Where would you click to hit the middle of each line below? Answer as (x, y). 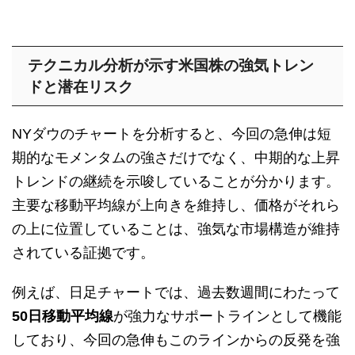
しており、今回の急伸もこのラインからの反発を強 (176, 340)
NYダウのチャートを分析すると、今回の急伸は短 (172, 134)
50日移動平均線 (63, 317)
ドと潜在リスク (80, 87)
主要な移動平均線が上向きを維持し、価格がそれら (176, 206)
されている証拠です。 (83, 253)
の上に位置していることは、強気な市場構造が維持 (176, 229)
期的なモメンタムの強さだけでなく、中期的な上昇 (176, 158)
